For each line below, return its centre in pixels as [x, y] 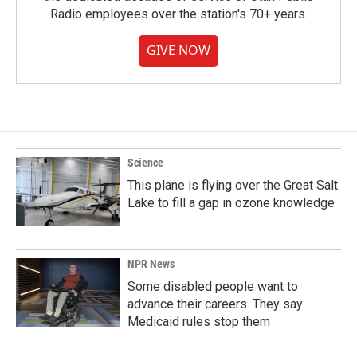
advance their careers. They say [215, 304]
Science [145, 163]
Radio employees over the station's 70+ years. [178, 14]
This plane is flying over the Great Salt [233, 185]
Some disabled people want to [213, 286]
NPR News [151, 264]
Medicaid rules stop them [199, 322]
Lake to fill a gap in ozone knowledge [231, 203]
